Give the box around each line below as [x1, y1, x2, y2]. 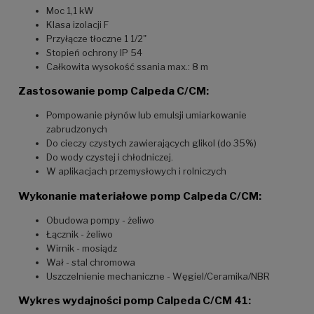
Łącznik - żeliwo [46, 228, 113, 240]
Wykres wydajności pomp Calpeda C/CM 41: [18, 293, 251, 307]
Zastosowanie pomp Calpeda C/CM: [18, 84, 209, 98]
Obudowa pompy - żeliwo [46, 214, 154, 226]
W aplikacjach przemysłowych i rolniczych [46, 165, 226, 177]
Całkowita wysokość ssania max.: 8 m [46, 60, 208, 72]
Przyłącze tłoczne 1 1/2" [46, 32, 146, 44]
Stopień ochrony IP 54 [46, 46, 142, 58]
